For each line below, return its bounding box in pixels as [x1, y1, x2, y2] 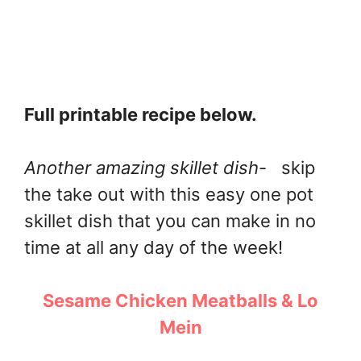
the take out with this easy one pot [24, 183, 313, 205]
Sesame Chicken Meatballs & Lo [43, 289, 318, 311]
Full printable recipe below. [24, 103, 261, 125]
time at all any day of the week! [24, 236, 283, 258]
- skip [259, 156, 315, 178]
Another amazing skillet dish [24, 156, 259, 178]
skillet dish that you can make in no [24, 210, 316, 231]
